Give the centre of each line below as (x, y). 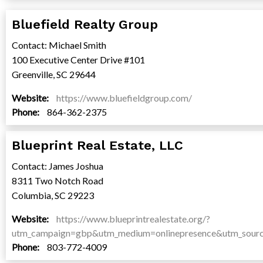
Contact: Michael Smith (59, 45)
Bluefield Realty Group (85, 25)
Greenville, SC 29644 (54, 75)
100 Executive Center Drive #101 (78, 60)
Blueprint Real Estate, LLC (97, 146)
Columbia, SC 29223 (53, 195)
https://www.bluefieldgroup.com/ (124, 98)
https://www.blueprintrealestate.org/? (133, 219)
